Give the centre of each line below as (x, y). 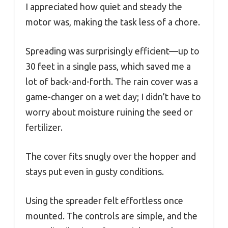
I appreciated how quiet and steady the (104, 7)
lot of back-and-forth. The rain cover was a (112, 82)
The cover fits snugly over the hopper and (111, 156)
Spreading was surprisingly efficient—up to (112, 51)
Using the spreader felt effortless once (104, 201)
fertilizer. (44, 127)
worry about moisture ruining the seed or (109, 112)
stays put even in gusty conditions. (95, 172)
